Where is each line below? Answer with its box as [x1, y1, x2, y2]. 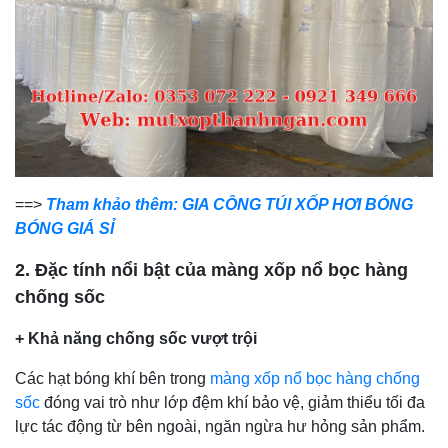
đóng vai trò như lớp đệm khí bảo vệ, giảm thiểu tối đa [40, 394, 425, 412]
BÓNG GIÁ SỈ [15, 220, 114, 238]
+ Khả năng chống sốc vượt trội [15, 330, 257, 348]
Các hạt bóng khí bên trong [15, 370, 210, 388]
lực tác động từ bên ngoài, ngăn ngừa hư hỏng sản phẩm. [15, 418, 425, 436]
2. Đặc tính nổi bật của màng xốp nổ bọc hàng [15, 260, 408, 281]
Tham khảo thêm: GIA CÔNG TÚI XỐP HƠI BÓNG [46, 196, 413, 214]
